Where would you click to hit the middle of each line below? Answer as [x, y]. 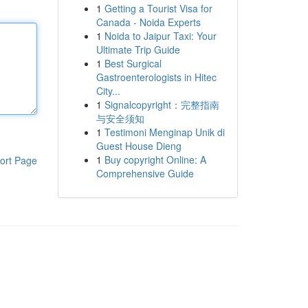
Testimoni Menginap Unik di [164, 132]
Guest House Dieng [139, 146]
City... [108, 91]
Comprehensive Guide [145, 173]
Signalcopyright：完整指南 [162, 104]
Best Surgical [133, 63]
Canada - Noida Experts [148, 22]
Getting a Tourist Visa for [158, 8]
